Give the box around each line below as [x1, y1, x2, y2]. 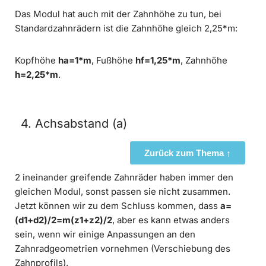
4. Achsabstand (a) [21, 116, 127, 131]
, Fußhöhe [91, 55, 135, 66]
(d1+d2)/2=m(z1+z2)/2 [15, 214, 112, 226]
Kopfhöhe [15, 55, 58, 66]
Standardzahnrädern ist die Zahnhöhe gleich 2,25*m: [15, 23, 237, 34]
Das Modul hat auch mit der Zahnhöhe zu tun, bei [15, 8, 221, 20]
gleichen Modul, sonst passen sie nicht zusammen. [15, 186, 230, 198]
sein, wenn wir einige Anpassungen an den [15, 229, 195, 240]
